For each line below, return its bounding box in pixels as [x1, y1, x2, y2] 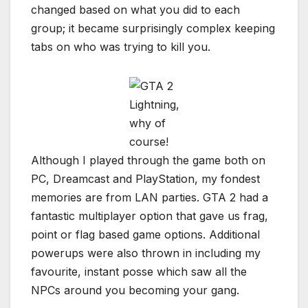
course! [129, 135, 168, 149]
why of [129, 116, 166, 131]
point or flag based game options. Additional [31, 228, 260, 242]
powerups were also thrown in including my [31, 246, 261, 261]
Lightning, [129, 98, 179, 112]
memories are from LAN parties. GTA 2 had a [31, 190, 268, 205]
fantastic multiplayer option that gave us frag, [31, 209, 268, 223]
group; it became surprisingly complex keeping [31, 21, 275, 36]
